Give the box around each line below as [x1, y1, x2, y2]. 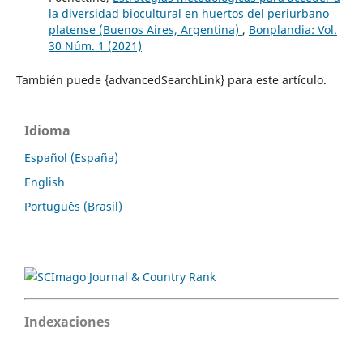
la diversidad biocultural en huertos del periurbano [48, 5, 329, 21]
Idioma [24, 121, 70, 139]
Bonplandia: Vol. [248, 21, 337, 37]
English [24, 174, 65, 190]
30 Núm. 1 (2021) [48, 37, 142, 53]
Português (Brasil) [24, 199, 122, 215]
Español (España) [24, 150, 118, 166]
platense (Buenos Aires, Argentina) [48, 21, 242, 37]
